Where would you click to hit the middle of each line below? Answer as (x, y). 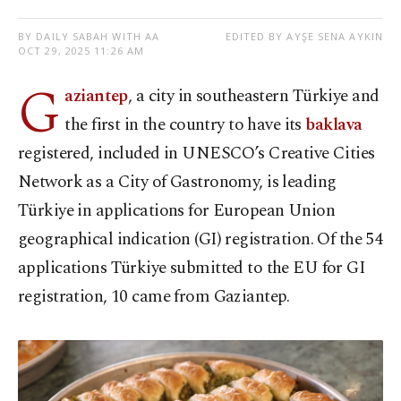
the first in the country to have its (185, 125)
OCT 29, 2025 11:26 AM (81, 51)
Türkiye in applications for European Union (177, 211)
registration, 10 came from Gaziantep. (154, 297)
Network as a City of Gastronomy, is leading (177, 183)
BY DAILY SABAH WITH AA (89, 37)
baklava (334, 125)
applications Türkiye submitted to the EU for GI (192, 269)
